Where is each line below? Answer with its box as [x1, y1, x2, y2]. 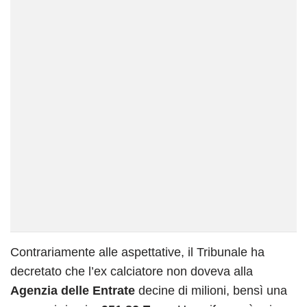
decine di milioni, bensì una [135, 283, 287, 297]
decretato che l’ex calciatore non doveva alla [10, 264, 253, 278]
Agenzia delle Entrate [10, 283, 135, 297]
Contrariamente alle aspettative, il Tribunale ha [10, 245, 265, 259]
